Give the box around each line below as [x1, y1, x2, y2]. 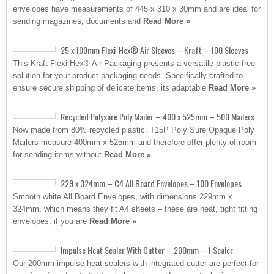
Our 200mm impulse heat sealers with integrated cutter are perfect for [13, 259, 259, 268]
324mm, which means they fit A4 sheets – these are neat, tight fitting [13, 204, 257, 213]
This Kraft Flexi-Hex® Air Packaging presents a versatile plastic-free [13, 59, 255, 68]
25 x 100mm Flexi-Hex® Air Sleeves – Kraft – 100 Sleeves [61, 43, 248, 56]
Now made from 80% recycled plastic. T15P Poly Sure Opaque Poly [13, 125, 254, 135]
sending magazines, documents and [13, 17, 143, 26]
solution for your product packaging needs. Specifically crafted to [13, 71, 243, 80]
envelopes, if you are [13, 217, 89, 226]
